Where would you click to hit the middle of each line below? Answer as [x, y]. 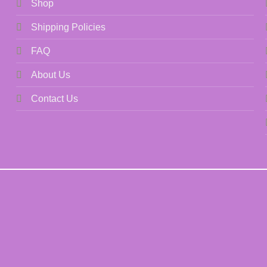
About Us [51, 75]
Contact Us [55, 99]
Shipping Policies [69, 27]
